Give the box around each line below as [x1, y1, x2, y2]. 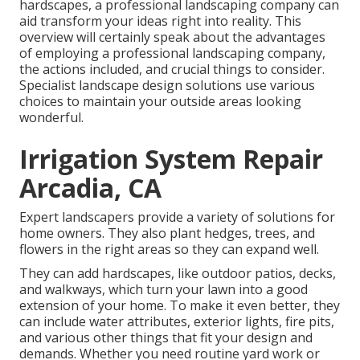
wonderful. [19, 108, 84, 127]
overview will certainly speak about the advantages [19, 28, 325, 47]
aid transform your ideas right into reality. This [19, 12, 301, 31]
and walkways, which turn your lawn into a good [19, 280, 308, 299]
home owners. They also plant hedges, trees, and [19, 224, 315, 243]
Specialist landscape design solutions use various [19, 76, 315, 95]
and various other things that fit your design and [19, 329, 313, 347]
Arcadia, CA [19, 170, 162, 206]
